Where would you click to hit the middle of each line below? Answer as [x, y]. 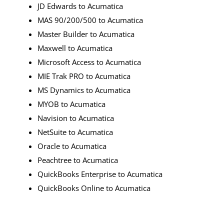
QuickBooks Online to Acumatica [94, 188]
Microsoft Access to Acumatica [89, 62]
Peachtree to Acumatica [78, 160]
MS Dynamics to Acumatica [84, 90]
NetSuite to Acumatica [75, 132]
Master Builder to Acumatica [86, 34]
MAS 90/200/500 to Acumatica [90, 20]
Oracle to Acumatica [72, 146]
